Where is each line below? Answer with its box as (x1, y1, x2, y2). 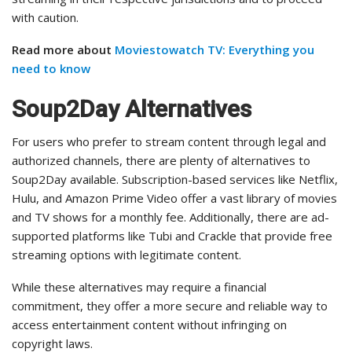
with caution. (12, 9, 79, 26)
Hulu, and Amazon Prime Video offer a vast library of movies (12, 190, 337, 207)
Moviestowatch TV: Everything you (115, 42, 314, 58)
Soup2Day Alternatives (12, 95, 251, 123)
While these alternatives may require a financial (12, 279, 266, 295)
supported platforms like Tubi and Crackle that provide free (12, 228, 332, 244)
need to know (12, 60, 90, 77)
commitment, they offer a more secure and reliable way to (12, 298, 328, 314)
